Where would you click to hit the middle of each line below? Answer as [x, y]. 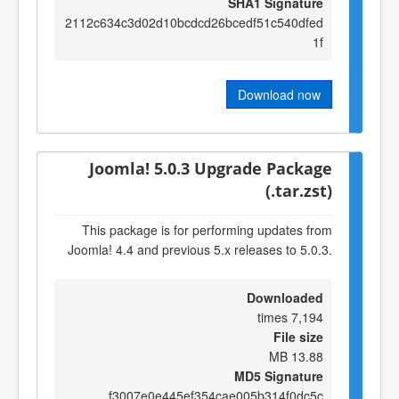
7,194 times [307, 318]
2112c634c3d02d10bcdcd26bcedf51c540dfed [194, 22]
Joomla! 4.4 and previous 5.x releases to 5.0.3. [200, 249]
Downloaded [285, 298]
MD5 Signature [279, 376]
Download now [279, 94]
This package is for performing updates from [207, 229]
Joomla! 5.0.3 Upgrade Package [211, 168]
